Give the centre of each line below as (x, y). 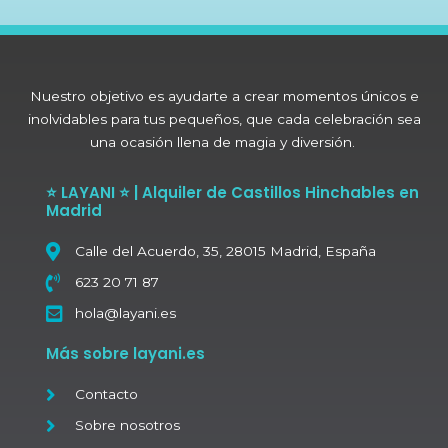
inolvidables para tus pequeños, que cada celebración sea (224, 118)
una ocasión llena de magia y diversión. (224, 141)
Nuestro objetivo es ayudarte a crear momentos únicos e (224, 95)
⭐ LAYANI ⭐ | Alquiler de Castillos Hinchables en (232, 192)
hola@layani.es (125, 312)
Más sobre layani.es (125, 353)
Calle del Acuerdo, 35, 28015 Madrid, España (225, 250)
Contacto (106, 393)
